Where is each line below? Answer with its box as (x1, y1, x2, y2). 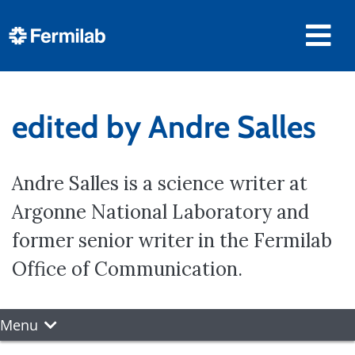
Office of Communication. (12, 257, 242, 281)
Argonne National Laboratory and (12, 200, 309, 224)
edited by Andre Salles (12, 108, 316, 146)
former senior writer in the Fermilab (12, 228, 332, 253)
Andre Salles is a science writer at (12, 171, 307, 196)
